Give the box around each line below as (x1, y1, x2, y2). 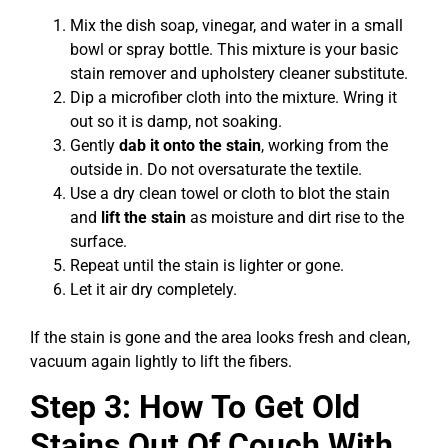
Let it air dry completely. (70, 279, 237, 299)
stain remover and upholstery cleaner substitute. (70, 63, 408, 83)
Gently (70, 135, 119, 155)
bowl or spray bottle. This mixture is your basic (70, 39, 398, 59)
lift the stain (101, 207, 186, 227)
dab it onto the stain (119, 135, 261, 155)
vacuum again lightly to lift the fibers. (30, 351, 292, 371)
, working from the (261, 135, 388, 155)
